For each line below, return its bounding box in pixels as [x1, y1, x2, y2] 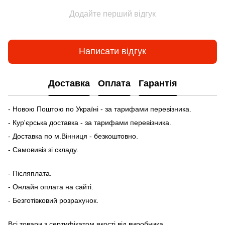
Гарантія [138, 78, 177, 89]
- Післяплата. [8, 169, 52, 177]
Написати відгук [79, 46, 146, 57]
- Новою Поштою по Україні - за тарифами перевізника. [8, 104, 191, 113]
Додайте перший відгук [69, 9, 156, 18]
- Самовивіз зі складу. [8, 145, 78, 154]
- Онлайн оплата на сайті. [8, 182, 93, 191]
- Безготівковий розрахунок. [8, 196, 98, 204]
